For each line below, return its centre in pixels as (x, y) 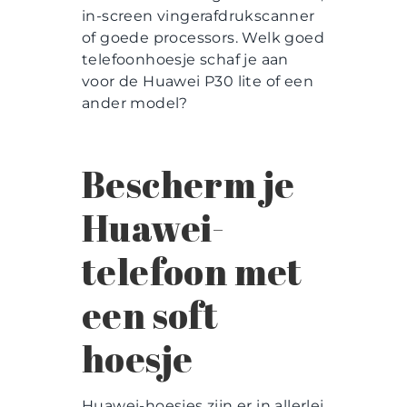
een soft (150, 316)
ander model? (137, 104)
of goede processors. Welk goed (203, 38)
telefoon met (192, 272)
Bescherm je (189, 185)
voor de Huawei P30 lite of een (198, 82)
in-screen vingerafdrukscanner (199, 16)
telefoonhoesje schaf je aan (185, 60)
